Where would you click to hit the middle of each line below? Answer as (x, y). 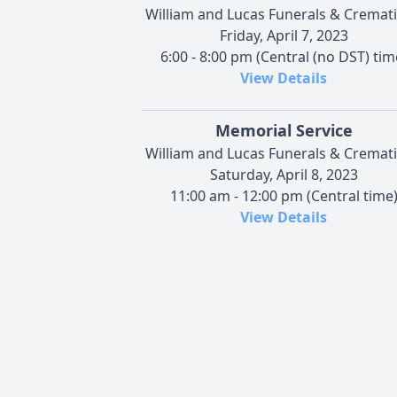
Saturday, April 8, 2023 (284, 174)
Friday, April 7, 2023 (284, 35)
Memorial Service (284, 130)
